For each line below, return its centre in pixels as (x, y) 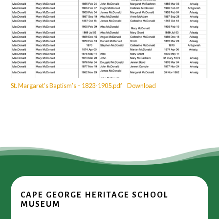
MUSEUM (41, 204)
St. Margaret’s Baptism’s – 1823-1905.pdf (67, 85)
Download (142, 85)
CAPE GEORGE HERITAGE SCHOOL (95, 195)
